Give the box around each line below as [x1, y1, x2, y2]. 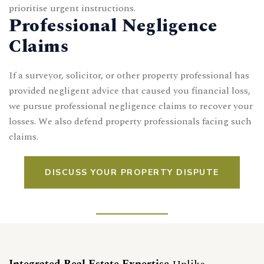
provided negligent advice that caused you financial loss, [9, 83, 250, 98]
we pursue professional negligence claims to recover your [9, 98, 253, 113]
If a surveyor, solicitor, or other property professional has [9, 68, 249, 82]
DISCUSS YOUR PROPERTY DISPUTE [45, 166, 219, 178]
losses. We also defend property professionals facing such [9, 114, 252, 128]
